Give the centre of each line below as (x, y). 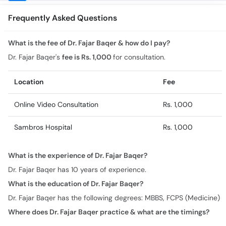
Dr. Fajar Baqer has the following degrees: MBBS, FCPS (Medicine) (114, 158)
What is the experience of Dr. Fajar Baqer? (78, 116)
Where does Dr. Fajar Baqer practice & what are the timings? (109, 172)
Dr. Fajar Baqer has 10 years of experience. (77, 130)
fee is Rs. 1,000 (88, 17)
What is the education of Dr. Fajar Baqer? (76, 144)
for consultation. (139, 17)
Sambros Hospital (43, 87)
